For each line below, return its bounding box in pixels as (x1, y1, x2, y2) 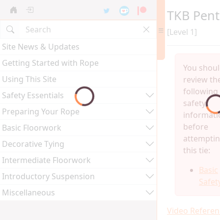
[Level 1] (167, 27, 197, 37)
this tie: (183, 145, 210, 156)
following (183, 86, 218, 97)
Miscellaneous (2, 187, 55, 198)
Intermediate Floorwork (2, 155, 91, 165)
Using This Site (2, 74, 56, 84)
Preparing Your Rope (2, 106, 80, 117)
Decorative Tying (2, 138, 64, 149)
